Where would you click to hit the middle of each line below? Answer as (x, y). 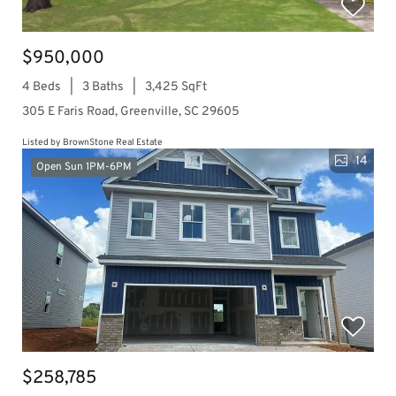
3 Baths (103, 87)
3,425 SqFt (176, 87)
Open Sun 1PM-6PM (84, 167)
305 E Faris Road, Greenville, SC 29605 (131, 112)
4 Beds (42, 87)
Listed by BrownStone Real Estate (92, 143)
